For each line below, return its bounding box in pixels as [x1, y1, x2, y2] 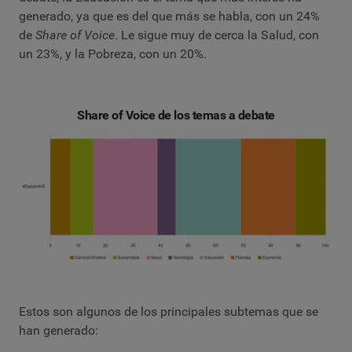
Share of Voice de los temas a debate [77, 107, 275, 123]
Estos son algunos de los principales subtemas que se [19, 304, 318, 320]
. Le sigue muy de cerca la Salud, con [115, 27, 319, 42]
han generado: [19, 323, 98, 339]
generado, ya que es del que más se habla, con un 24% [19, 8, 320, 24]
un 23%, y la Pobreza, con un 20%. [19, 46, 207, 61]
